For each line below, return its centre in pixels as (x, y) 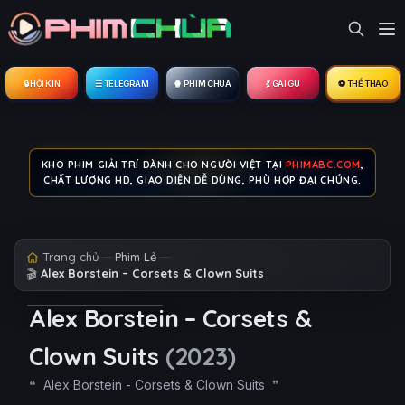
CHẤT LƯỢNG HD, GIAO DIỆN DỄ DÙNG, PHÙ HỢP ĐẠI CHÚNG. (202, 180)
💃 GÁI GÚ (283, 83)
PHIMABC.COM (323, 165)
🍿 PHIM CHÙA (202, 83)
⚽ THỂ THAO (363, 83)
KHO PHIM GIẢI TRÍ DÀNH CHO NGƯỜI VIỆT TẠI (163, 165)
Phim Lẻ (136, 257)
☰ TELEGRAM (122, 83)
